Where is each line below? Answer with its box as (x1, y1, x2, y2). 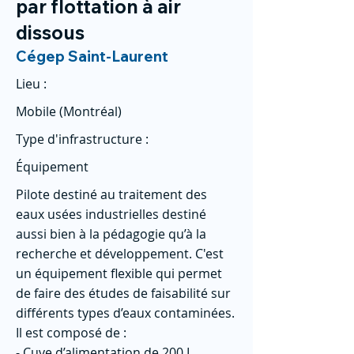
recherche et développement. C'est (16, 245, 224, 262)
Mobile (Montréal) (16, 103, 122, 120)
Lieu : (16, 75, 47, 92)
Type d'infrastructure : (16, 130, 149, 148)
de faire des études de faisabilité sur (16, 284, 231, 302)
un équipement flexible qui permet (16, 265, 222, 282)
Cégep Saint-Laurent (16, 47, 168, 66)
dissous (16, 21, 85, 44)
